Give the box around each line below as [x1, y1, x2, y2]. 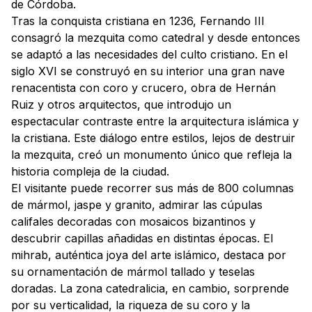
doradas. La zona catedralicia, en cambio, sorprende [11, 281, 289, 295]
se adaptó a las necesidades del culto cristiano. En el [11, 47, 288, 61]
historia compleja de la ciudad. [11, 164, 169, 178]
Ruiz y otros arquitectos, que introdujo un [11, 97, 231, 111]
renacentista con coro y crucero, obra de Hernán [11, 81, 276, 95]
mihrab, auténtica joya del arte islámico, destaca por [11, 248, 286, 262]
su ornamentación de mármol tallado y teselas [11, 265, 255, 279]
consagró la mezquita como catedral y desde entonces [11, 31, 300, 45]
